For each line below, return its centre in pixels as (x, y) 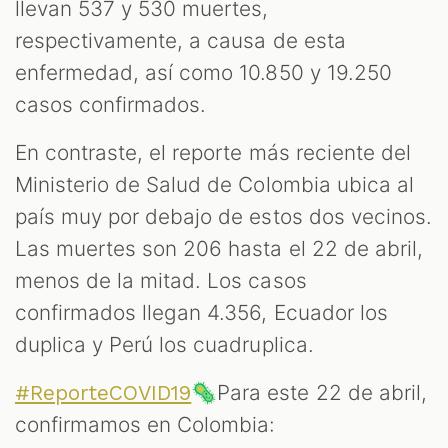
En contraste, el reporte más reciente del (213, 152)
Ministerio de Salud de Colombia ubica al (214, 184)
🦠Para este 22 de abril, (309, 392)
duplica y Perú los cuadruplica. (164, 344)
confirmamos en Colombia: (145, 424)
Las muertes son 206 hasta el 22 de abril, (219, 248)
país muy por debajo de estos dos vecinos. (223, 216)
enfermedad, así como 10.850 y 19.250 (203, 72)
